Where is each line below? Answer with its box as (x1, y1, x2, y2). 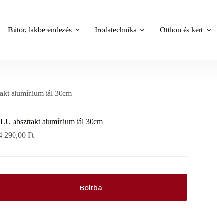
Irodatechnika (95, 25, 137, 34)
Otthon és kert (160, 25, 203, 34)
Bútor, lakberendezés (8, 25, 72, 34)
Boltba (79, 182, 102, 192)
